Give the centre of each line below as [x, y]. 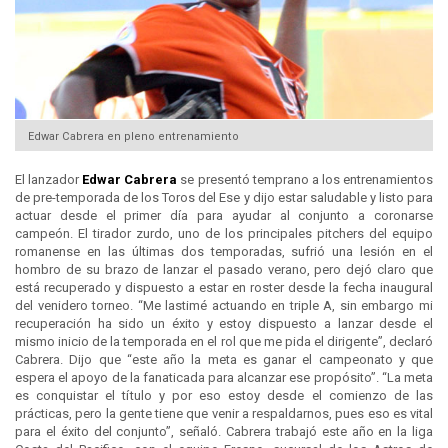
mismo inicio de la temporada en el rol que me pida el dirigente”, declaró [224, 342]
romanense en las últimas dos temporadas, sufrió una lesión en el [224, 252]
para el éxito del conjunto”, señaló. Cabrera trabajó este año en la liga [224, 432]
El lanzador [49, 180]
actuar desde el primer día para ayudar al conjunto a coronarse [224, 216]
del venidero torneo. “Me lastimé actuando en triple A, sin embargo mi [224, 306]
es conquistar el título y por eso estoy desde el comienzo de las [224, 396]
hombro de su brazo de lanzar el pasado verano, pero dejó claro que [224, 270]
